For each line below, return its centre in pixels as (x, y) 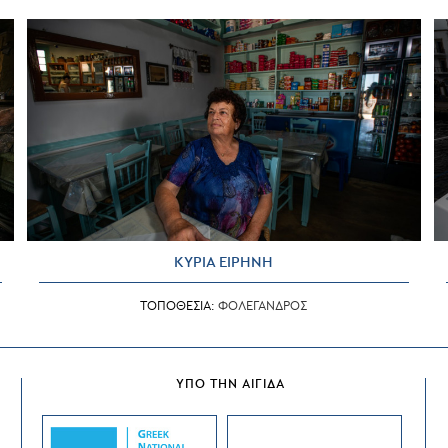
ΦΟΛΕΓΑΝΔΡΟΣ (263, 305)
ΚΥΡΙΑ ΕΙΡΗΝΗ (224, 262)
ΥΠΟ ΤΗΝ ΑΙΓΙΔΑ (231, 383)
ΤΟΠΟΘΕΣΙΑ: (179, 305)
